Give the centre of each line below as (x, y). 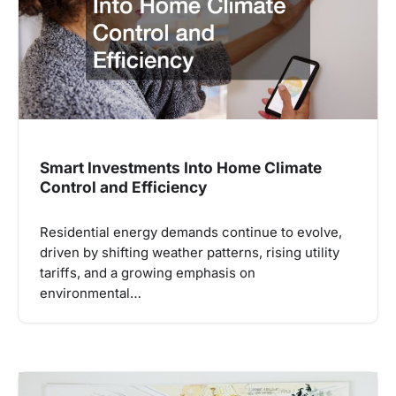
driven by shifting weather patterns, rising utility (190, 253)
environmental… (91, 294)
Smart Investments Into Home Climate (181, 168)
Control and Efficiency (123, 187)
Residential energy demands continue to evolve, (191, 233)
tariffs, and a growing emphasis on (148, 274)
